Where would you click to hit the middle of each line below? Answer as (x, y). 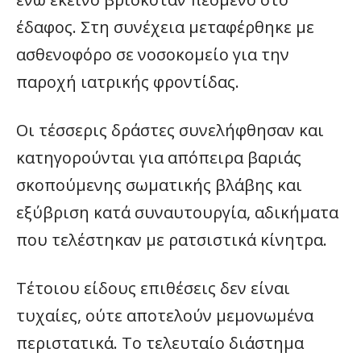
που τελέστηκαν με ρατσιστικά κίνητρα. (172, 239)
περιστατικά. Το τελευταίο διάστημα (160, 342)
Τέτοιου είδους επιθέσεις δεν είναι (153, 288)
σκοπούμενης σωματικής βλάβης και (159, 185)
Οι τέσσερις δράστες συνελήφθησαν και (170, 130)
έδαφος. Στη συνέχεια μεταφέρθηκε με (165, 27)
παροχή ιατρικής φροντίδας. (128, 81)
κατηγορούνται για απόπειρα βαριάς (159, 157)
